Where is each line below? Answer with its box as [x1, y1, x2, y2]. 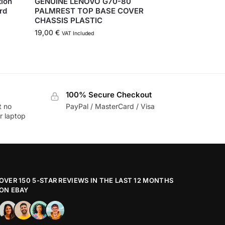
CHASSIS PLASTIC [35, 16, 103, 26]
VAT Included [62, 30, 94, 37]
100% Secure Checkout [65, 90, 152, 100]
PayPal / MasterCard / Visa [65, 101, 155, 110]
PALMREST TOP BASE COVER [35, 6, 144, 16]
